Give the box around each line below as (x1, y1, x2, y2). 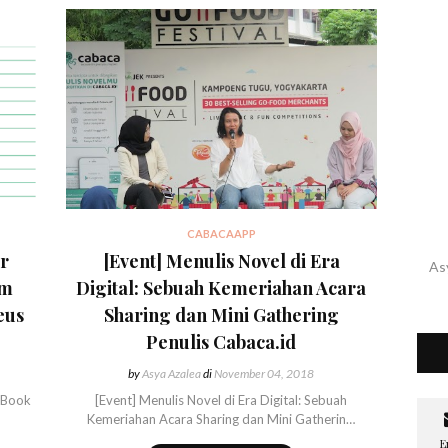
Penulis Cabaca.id (146, 329, 297, 354)
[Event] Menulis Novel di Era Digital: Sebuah (95, 391, 348, 408)
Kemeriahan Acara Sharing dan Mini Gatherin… (87, 410, 356, 427)
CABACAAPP (186, 226, 256, 240)
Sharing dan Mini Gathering (103, 302, 339, 327)
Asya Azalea (142, 365, 202, 381)
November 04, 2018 (212, 365, 315, 381)
